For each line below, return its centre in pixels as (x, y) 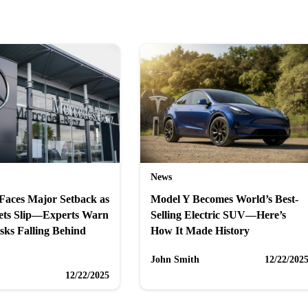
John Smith (175, 260)
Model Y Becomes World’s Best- (224, 199)
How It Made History (200, 231)
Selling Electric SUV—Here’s (218, 215)
